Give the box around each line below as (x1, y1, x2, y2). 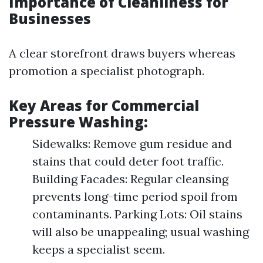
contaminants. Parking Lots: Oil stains (32, 207, 242, 221)
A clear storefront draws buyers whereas (9, 46, 235, 60)
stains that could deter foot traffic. (32, 154, 224, 168)
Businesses (9, 9, 91, 28)
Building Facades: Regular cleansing (32, 171, 228, 186)
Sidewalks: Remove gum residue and (32, 136, 232, 151)
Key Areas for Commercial (9, 96, 199, 115)
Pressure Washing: (9, 112, 148, 131)
